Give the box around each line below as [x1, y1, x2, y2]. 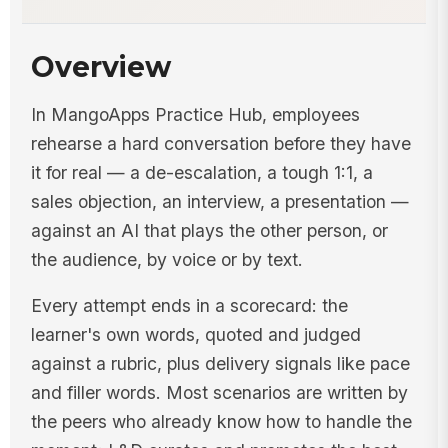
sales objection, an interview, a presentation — [30, 190, 409, 212]
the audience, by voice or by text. [30, 248, 303, 270]
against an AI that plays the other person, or [30, 219, 388, 241]
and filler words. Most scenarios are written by [30, 382, 408, 404]
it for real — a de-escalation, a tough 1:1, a [30, 161, 373, 183]
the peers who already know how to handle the [30, 411, 412, 433]
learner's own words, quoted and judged [30, 324, 361, 346]
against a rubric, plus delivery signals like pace [30, 353, 410, 375]
